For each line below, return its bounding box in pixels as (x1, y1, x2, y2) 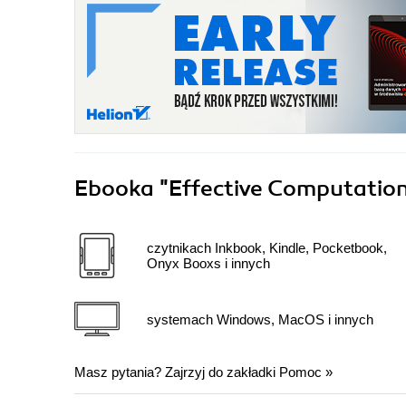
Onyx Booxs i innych (147, 256, 270, 272)
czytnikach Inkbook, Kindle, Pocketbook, (147, 240, 387, 256)
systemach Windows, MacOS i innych (147, 311, 373, 327)
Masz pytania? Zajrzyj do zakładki (74, 364, 279, 381)
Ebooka (74, 175, 154, 203)
